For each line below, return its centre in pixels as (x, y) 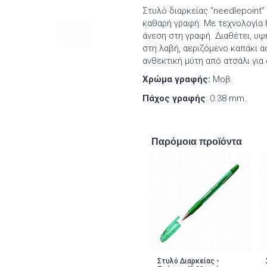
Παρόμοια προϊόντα (197, 141)
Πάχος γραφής (174, 98)
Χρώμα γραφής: (176, 80)
